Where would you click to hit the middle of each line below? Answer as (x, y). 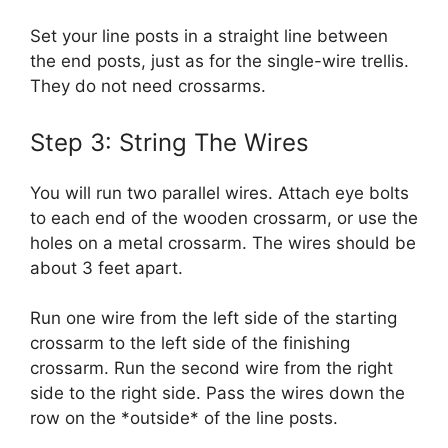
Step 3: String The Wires (169, 142)
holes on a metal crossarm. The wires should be (223, 242)
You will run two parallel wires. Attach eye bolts (219, 192)
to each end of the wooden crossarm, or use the (224, 217)
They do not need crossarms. (148, 86)
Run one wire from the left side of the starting (213, 318)
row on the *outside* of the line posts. (184, 418)
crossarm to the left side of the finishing (190, 343)
